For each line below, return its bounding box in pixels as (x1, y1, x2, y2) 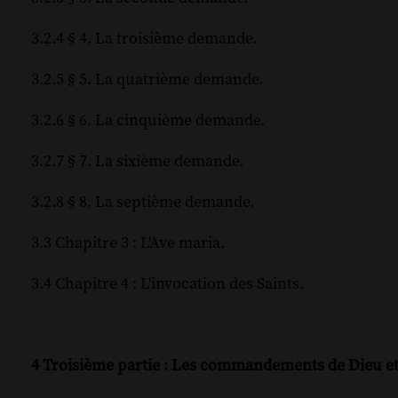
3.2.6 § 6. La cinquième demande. (31, 110, 265, 131)
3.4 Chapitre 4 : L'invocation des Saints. (31, 274, 304, 295)
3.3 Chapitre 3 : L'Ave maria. (31, 233, 225, 254)
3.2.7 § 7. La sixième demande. (31, 151, 243, 172)
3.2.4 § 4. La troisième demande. (31, 28, 257, 50)
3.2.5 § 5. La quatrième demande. (31, 69, 263, 91)
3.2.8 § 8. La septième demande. (31, 192, 254, 213)
